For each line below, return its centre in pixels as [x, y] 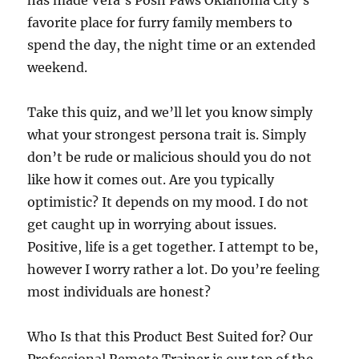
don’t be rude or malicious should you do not [170, 157]
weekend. [58, 67]
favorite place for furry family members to [160, 22]
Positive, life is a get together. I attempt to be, [173, 247]
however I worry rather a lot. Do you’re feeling [174, 269]
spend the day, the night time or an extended [172, 45]
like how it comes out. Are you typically [151, 179]
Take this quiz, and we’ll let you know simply [170, 112]
